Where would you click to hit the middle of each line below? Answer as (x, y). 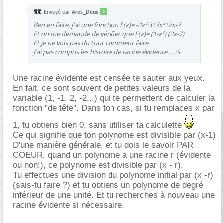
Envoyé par (57, 12)
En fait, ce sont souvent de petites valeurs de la (102, 88)
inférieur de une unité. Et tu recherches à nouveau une (114, 195)
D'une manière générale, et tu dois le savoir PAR (103, 145)
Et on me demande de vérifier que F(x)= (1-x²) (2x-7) (109, 34)
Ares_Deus (85, 12)
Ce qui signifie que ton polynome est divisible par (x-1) (114, 135)
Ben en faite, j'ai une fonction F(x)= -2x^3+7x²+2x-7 (107, 25)
